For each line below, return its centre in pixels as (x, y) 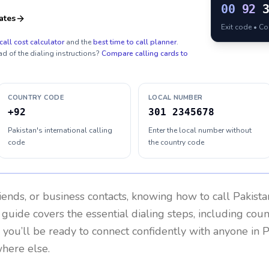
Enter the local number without (200, 130)
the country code (176, 142)
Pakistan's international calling (60, 130)
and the (79, 42)
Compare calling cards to (145, 53)
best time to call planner (135, 42)
